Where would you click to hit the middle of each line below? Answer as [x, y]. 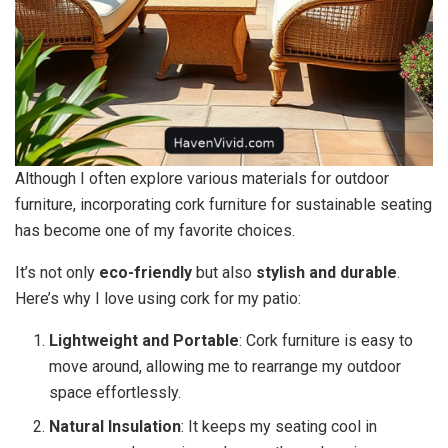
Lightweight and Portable [144, 340]
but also [224, 272]
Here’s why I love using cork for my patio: [158, 298]
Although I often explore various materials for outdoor [202, 178]
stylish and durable [326, 272]
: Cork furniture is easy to [326, 340]
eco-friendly [145, 272]
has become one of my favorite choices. [155, 230]
